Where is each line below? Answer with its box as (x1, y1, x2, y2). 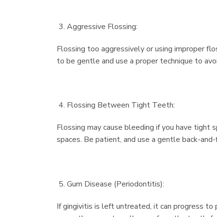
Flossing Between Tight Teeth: (66, 100, 175, 111)
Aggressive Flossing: (66, 21, 138, 32)
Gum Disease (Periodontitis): (66, 178, 164, 189)
